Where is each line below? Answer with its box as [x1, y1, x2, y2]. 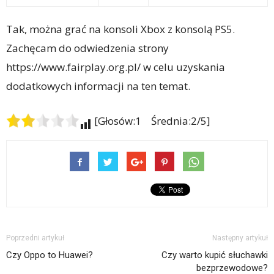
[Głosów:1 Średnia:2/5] [92, 113, 210, 128]
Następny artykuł [212, 233, 268, 242]
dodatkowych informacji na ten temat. [6, 78, 190, 93]
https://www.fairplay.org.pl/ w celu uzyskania [6, 59, 225, 74]
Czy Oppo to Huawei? [6, 249, 93, 261]
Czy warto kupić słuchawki [161, 249, 268, 261]
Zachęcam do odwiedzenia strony [6, 40, 169, 55]
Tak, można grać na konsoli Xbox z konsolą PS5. [6, 21, 235, 36]
